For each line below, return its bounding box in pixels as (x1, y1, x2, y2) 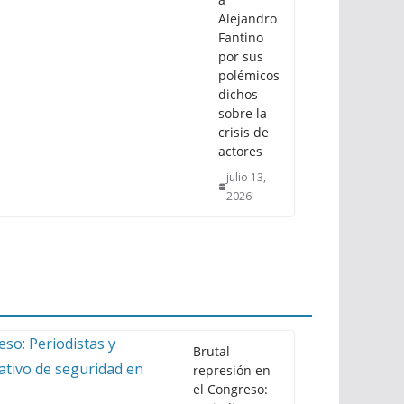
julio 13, (226, 169, 267, 185)
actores (218, 142, 262, 160)
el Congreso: (193, 380, 268, 398)
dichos (218, 85, 258, 103)
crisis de (218, 123, 269, 141)
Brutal (193, 342, 230, 360)
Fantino (218, 28, 263, 46)
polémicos (218, 66, 280, 84)
